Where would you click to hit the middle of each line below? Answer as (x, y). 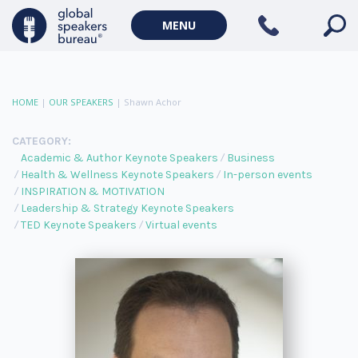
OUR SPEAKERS (81, 102)
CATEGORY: (42, 141)
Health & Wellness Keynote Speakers (117, 175)
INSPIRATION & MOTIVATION (93, 191)
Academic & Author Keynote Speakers (119, 158)
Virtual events (181, 225)
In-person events (268, 175)
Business (251, 158)
